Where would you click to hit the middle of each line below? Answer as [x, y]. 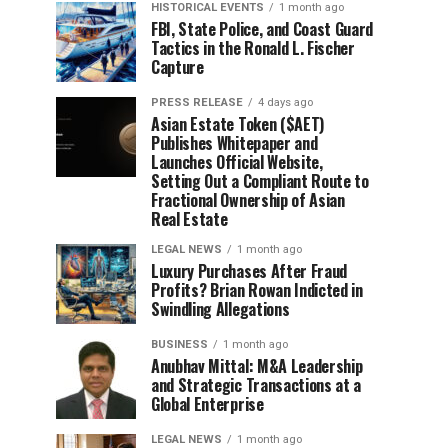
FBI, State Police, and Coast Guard [262, 29]
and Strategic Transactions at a [256, 385]
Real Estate [189, 219]
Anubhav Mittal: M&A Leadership [257, 366]
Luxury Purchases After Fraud [249, 271]
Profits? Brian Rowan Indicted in [257, 290]
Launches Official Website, [237, 162]
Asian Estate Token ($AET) [237, 124]
